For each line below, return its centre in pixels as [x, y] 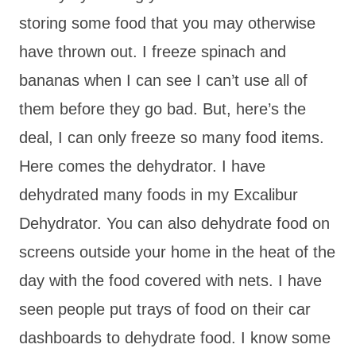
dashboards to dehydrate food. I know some [175, 337]
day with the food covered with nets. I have [170, 280]
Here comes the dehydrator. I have [142, 166]
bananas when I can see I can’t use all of [163, 80]
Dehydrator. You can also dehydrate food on [174, 223]
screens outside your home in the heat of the [177, 252]
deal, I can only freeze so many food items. [172, 137]
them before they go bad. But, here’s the [163, 108]
